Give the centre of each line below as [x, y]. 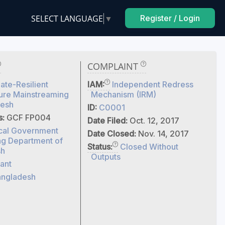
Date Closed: [113, 134]
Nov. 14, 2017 [163, 134]
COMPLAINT [114, 66]
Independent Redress [152, 84]
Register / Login [170, 18]
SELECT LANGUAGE [67, 18]
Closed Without [149, 147]
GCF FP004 [28, 118]
